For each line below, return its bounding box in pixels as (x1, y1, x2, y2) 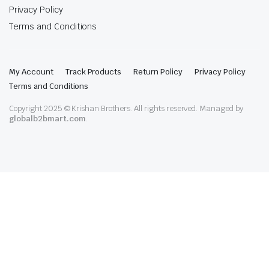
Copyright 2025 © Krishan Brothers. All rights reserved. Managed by (9, 103, 244, 113)
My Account (9, 66, 53, 77)
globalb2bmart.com (9, 113, 86, 124)
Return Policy (133, 66, 183, 77)
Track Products (65, 66, 122, 77)
